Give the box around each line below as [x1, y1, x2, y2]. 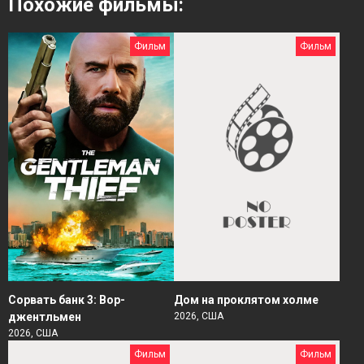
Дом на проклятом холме [174, 293, 318, 306]
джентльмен [8, 310, 81, 323]
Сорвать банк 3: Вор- [8, 293, 125, 306]
